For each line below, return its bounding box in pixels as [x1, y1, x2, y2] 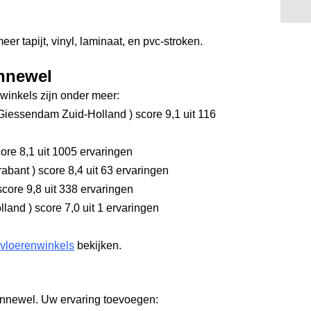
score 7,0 [32, 202, 80, 214]
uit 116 [180, 108, 216, 120]
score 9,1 [133, 108, 180, 120]
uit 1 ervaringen [80, 202, 159, 214]
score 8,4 [35, 165, 83, 176]
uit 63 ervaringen [83, 165, 169, 176]
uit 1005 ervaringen [35, 146, 133, 158]
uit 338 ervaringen [42, 183, 133, 195]
